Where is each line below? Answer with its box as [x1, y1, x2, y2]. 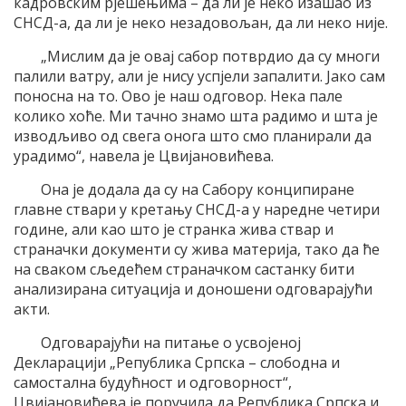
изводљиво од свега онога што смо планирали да [14, 126, 372, 147]
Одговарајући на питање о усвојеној [41, 333, 301, 353]
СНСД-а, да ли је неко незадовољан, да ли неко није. [14, 13, 388, 34]
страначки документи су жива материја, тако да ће [14, 239, 380, 260]
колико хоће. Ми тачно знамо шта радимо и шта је [14, 106, 378, 127]
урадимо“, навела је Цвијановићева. [14, 146, 274, 167]
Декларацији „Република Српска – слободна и [14, 353, 340, 373]
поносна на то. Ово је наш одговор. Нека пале [14, 86, 343, 107]
